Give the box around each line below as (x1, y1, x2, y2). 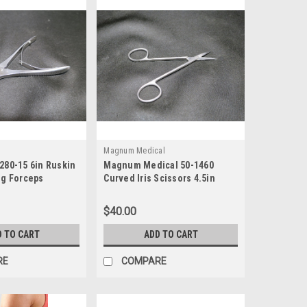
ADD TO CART (143, 229, 198, 241)
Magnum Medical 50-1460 (103, 160, 214, 171)
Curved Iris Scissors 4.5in (103, 173, 215, 184)
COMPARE (121, 256, 167, 267)
